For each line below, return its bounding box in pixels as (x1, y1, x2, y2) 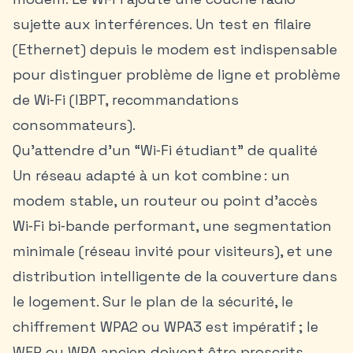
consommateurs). (13, 116, 136, 134)
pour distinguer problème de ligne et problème (13, 65, 340, 84)
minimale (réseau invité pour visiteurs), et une (13, 242, 333, 260)
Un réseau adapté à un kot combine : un (13, 166, 290, 184)
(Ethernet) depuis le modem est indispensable (13, 40, 337, 58)
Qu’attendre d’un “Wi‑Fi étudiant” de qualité (13, 141, 318, 159)
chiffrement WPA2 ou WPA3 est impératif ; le (13, 318, 318, 336)
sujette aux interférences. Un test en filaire (13, 15, 311, 33)
